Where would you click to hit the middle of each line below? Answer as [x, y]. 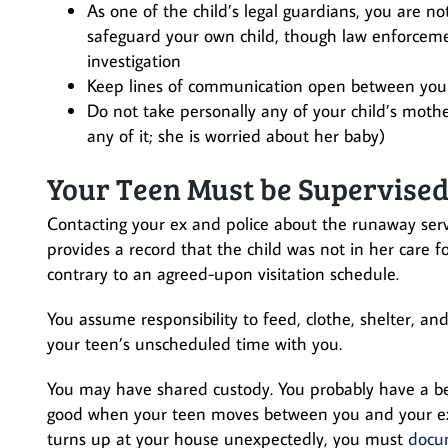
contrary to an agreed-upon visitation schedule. [223, 273]
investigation [134, 60]
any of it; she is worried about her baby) [236, 135]
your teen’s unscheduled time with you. [194, 343]
